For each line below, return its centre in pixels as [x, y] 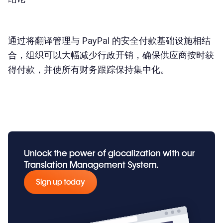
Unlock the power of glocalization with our [110, 153]
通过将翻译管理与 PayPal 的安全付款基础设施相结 [109, 41]
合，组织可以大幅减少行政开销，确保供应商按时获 [111, 55]
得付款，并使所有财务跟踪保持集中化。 [89, 69]
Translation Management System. [91, 165]
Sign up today [60, 182]
